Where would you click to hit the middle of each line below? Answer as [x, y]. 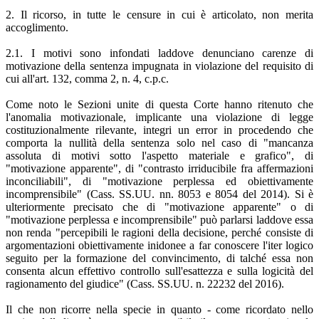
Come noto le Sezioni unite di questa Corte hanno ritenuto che [159, 104]
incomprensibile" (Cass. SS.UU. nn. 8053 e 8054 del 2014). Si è [159, 194]
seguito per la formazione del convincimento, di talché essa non [159, 258]
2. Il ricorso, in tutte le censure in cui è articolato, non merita [159, 14]
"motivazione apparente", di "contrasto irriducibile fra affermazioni [159, 168]
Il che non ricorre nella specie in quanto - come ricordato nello [159, 309]
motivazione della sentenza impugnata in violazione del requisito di [159, 66]
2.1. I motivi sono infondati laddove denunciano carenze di [159, 53]
